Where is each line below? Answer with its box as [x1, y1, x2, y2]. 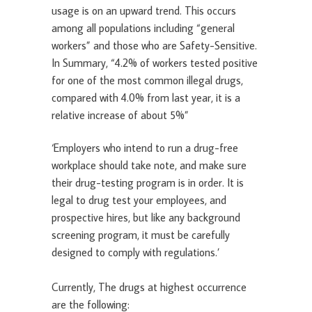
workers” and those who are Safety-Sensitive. [52, 38, 257, 53]
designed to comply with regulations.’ [52, 245, 219, 260]
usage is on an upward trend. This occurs [52, 3, 236, 18]
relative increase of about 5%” [52, 108, 189, 123]
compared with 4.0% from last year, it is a [52, 91, 240, 105]
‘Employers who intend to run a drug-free [52, 141, 238, 155]
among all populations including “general [52, 21, 235, 36]
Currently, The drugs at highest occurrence [52, 280, 247, 295]
